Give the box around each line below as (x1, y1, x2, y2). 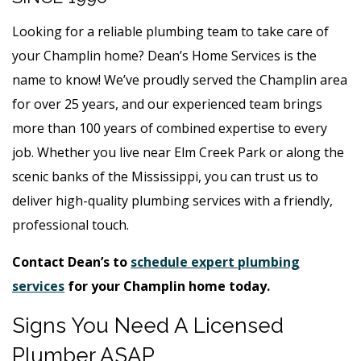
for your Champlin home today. (64, 276, 270, 295)
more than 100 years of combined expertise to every (12, 118, 327, 137)
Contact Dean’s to (12, 252, 131, 271)
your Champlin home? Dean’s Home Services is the (12, 46, 317, 64)
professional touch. (12, 215, 129, 234)
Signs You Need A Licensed (12, 313, 284, 338)
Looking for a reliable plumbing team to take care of (12, 22, 329, 40)
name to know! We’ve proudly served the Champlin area (12, 70, 347, 89)
